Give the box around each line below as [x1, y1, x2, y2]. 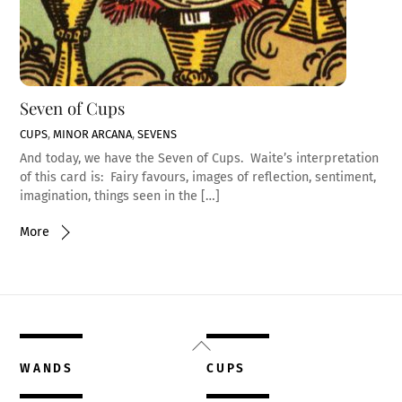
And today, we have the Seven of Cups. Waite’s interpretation [20, 151, 380, 167]
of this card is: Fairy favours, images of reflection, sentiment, [20, 170, 377, 186]
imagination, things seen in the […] [20, 188, 221, 205]
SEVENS [137, 127, 178, 141]
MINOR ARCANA [53, 127, 133, 141]
